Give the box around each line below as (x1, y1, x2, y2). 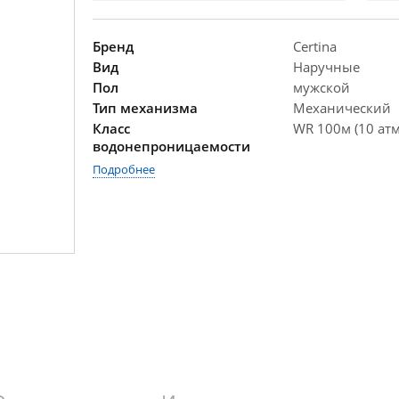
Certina (293, 37, 337, 55)
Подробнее (93, 161, 155, 177)
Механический (293, 99, 391, 117)
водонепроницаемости (93, 137, 250, 155)
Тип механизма (93, 99, 198, 117)
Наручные (293, 58, 360, 76)
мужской (293, 78, 350, 96)
